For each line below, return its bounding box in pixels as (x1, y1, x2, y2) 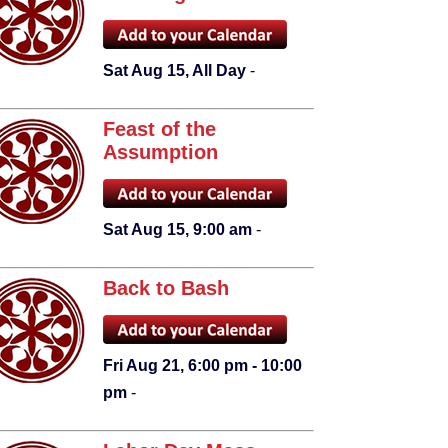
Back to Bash (102, 277, 229, 300)
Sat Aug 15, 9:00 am (102, 221, 252, 239)
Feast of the (102, 118, 216, 141)
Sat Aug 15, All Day (102, 62, 246, 80)
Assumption (102, 141, 218, 164)
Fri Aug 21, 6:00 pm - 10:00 (102, 357, 302, 375)
